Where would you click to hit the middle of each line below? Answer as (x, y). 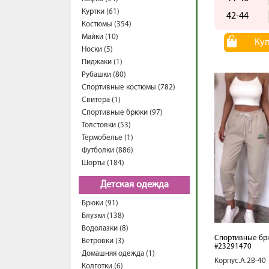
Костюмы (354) (107, 24)
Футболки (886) (107, 150)
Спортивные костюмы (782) (128, 87)
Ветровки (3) (103, 241)
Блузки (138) (103, 216)
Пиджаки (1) (102, 62)
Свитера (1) (101, 100)
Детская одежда (134, 185)
